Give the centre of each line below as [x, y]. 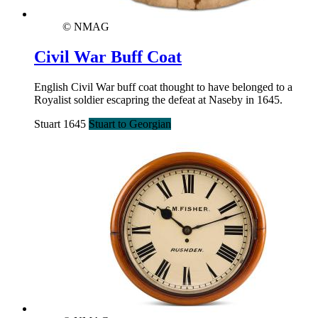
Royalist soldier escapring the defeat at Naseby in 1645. [158, 99]
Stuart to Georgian [130, 124]
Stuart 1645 [61, 124]
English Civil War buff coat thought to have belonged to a [163, 87]
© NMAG [86, 27]
